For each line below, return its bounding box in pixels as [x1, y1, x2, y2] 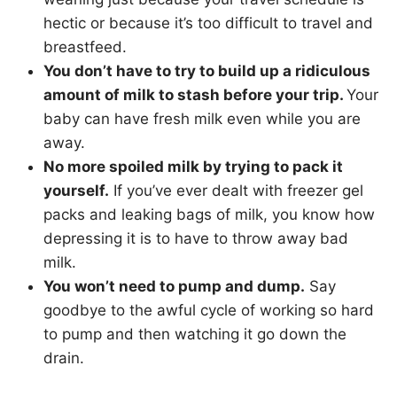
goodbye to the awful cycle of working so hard [43, 301, 374, 320]
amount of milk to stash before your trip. [43, 86, 346, 105]
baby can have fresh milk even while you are [43, 110, 361, 128]
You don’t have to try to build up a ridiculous [43, 62, 370, 81]
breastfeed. [43, 38, 127, 57]
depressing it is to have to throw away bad [43, 230, 348, 248]
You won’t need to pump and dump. [43, 277, 305, 296]
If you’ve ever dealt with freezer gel [113, 182, 363, 200]
